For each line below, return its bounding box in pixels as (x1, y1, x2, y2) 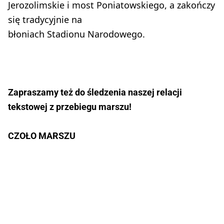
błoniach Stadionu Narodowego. (8, 27, 147, 40)
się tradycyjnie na (8, 13, 82, 25)
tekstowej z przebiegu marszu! (8, 101, 131, 112)
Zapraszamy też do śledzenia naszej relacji (8, 86, 182, 97)
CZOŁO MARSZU (8, 130, 77, 141)
